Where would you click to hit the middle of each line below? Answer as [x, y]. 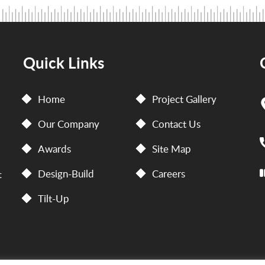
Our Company [68, 124]
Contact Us [177, 124]
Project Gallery [185, 99]
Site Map [172, 149]
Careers [169, 174]
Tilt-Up [53, 199]
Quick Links [63, 63]
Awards [54, 149]
